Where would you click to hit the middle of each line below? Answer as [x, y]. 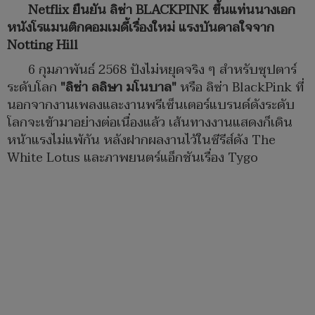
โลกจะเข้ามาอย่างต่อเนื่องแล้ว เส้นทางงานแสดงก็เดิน [150, 123]
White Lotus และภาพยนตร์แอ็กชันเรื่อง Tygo [133, 158]
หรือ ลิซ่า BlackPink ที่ [240, 88]
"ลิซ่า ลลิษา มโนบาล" [118, 88]
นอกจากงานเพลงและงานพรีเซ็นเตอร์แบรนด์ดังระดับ [151, 105]
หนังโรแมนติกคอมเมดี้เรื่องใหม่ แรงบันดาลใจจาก [141, 28]
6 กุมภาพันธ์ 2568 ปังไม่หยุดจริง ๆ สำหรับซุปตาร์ [162, 70]
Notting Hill [43, 46]
